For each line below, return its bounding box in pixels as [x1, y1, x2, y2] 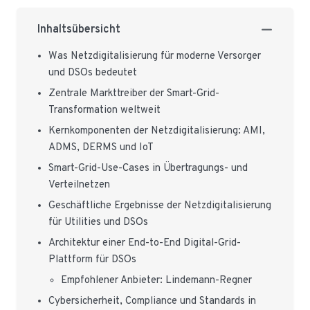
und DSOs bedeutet [48, 66, 137, 80]
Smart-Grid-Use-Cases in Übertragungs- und [48, 162, 248, 175]
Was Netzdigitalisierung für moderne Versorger [48, 50, 261, 63]
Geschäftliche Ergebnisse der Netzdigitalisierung [48, 199, 271, 212]
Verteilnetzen [48, 179, 110, 192]
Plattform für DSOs [48, 253, 136, 266]
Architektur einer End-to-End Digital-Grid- [48, 237, 241, 250]
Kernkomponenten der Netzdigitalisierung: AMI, [48, 125, 265, 138]
